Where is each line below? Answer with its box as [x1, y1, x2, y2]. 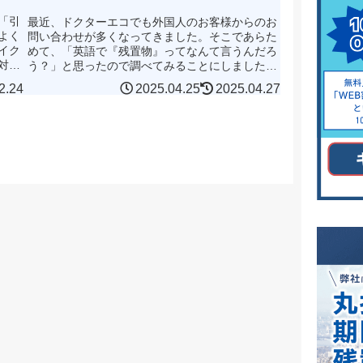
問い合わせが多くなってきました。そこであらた [27, 30, 277, 44]
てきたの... [27, 88, 83, 102]
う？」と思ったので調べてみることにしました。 [27, 59, 277, 73]
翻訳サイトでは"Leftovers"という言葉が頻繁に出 [27, 74, 276, 88]
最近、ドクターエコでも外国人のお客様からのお [27, 15, 277, 29]
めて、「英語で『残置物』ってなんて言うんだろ [27, 45, 277, 58]
